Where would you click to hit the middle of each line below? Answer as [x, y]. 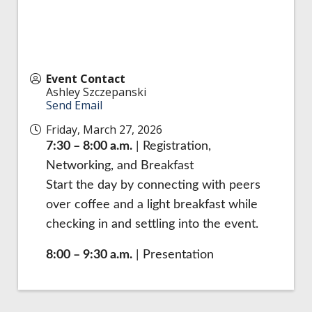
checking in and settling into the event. [154, 224]
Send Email [74, 105]
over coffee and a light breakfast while [152, 204]
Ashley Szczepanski [96, 92]
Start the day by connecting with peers [153, 185]
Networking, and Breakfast [120, 165]
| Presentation [173, 254]
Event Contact [86, 78]
